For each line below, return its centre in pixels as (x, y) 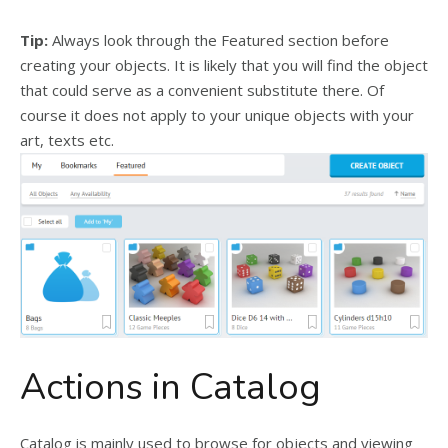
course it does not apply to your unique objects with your (217, 114)
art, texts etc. (67, 139)
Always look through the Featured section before (218, 39)
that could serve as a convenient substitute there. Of (202, 89)
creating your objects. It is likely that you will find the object (224, 64)
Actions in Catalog (170, 387)
